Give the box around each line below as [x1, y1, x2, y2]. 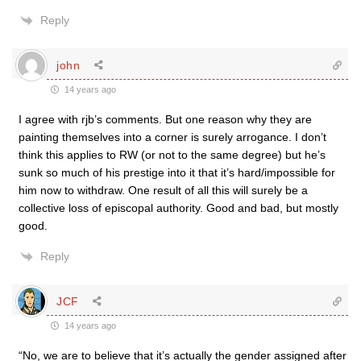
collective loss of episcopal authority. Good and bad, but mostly [19, 201, 338, 214]
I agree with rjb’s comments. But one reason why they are [19, 113, 312, 126]
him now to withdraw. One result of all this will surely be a [19, 184, 308, 197]
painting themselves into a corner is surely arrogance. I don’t [19, 131, 326, 143]
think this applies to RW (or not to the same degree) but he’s [19, 148, 326, 161]
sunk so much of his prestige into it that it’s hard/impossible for [19, 166, 335, 179]
